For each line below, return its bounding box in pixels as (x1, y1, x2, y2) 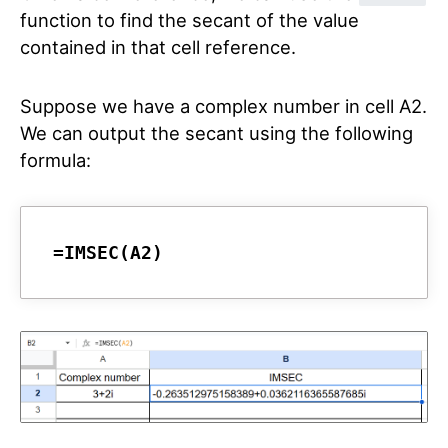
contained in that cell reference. (20, 36, 296, 58)
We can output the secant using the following (20, 122, 413, 144)
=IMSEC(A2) (53, 242, 163, 263)
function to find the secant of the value (20, 9, 359, 31)
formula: (20, 149, 91, 171)
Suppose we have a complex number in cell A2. (20, 95, 427, 117)
